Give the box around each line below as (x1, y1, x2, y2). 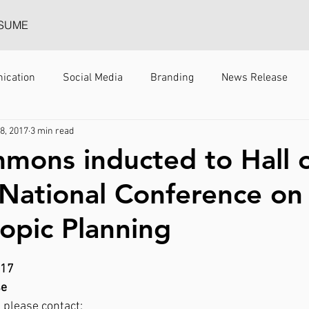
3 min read (30, 125, 74, 137)
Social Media (63, 71, 123, 85)
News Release (221, 71, 288, 85)
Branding (150, 71, 194, 85)
